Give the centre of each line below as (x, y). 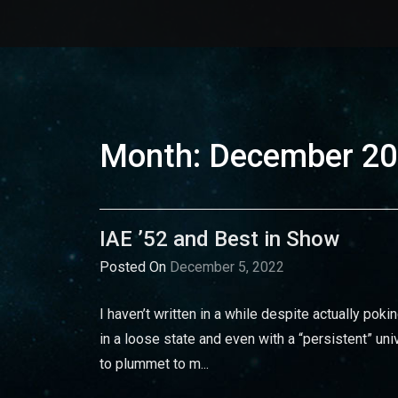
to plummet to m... (154, 364)
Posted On (135, 267)
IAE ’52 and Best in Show (219, 239)
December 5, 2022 (227, 267)
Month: (154, 156)
